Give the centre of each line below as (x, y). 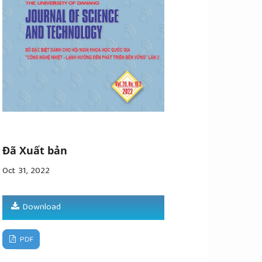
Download (40, 208)
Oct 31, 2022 (26, 172)
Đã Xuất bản (35, 150)
